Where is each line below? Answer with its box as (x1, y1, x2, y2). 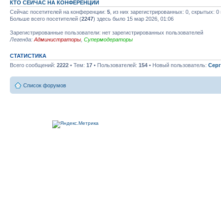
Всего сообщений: (10, 62, 57, 68)
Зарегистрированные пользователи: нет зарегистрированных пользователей (10, 29, 203, 36)
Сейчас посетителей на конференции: (10, 8, 107, 15)
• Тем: (69, 62, 86, 68)
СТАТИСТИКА (10, 52, 46, 59)
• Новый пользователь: (147, 62, 208, 68)
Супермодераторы (84, 36, 133, 42)
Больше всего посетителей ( (10, 15, 81, 22)
